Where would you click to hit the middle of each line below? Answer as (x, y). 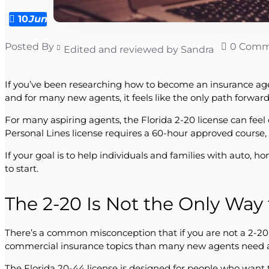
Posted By (29, 47)
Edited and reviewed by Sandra (139, 50)
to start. (22, 168)
